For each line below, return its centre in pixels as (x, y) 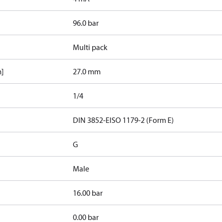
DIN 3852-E (91, 120)
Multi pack (90, 47)
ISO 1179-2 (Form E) (142, 120)
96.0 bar (86, 23)
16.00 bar (88, 193)
